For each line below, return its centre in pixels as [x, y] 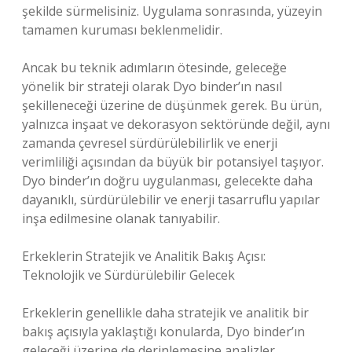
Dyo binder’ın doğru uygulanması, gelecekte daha [167, 181]
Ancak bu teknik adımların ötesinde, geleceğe [154, 68]
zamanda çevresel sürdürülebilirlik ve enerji [150, 143]
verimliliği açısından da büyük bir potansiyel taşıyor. [173, 162]
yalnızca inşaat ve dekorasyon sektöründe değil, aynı [176, 124]
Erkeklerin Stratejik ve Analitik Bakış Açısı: [144, 256]
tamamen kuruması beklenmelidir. [122, 30]
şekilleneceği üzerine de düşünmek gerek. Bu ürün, [172, 105]
